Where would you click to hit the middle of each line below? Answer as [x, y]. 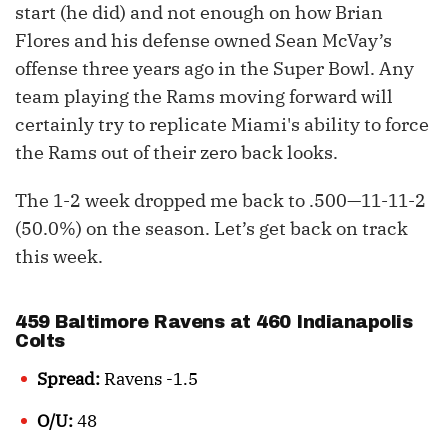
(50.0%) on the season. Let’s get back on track [211, 229]
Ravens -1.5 [149, 379]
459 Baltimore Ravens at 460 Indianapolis [213, 322]
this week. [59, 257]
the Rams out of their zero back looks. [176, 153]
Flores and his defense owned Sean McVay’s [203, 41]
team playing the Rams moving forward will [204, 97]
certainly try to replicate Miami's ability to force [222, 125]
